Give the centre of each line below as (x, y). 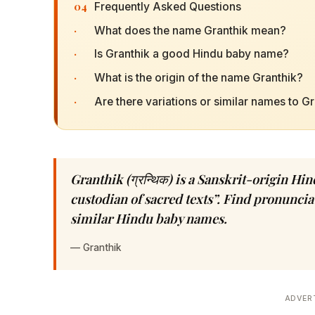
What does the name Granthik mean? (190, 30)
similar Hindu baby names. (149, 218)
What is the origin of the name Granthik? (198, 78)
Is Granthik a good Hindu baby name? (191, 54)
